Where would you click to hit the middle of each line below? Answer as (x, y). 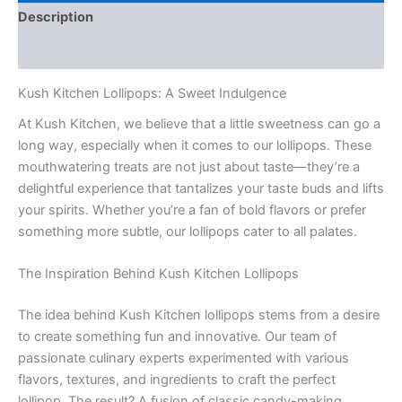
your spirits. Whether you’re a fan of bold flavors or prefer (192, 210)
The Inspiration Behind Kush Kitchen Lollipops (158, 274)
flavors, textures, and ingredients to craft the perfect (177, 380)
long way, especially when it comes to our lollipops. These (195, 145)
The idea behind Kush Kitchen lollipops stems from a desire (199, 315)
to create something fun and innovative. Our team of (177, 337)
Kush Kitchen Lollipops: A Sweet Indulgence (152, 93)
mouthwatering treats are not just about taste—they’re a (189, 166)
